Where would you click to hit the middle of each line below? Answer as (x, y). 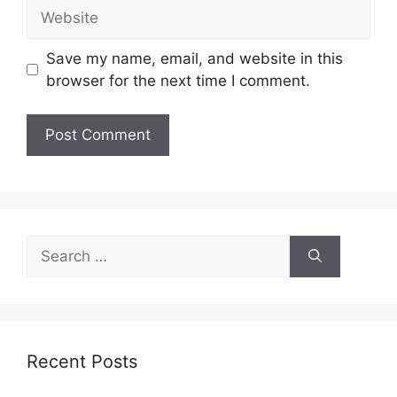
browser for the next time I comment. (178, 80)
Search (51, 245)
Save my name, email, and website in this (194, 58)
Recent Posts (82, 362)
